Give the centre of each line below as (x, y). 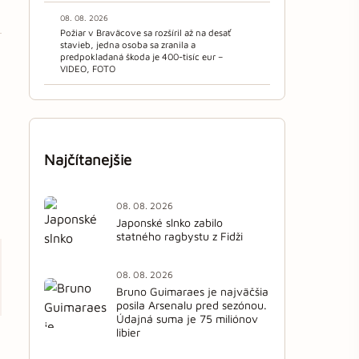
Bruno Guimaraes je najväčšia (192, 291)
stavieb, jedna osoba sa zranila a (128, 45)
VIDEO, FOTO (88, 69)
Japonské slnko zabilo (169, 223)
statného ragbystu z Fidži (179, 236)
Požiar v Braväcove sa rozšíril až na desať (145, 33)
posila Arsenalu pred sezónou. (192, 305)
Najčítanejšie (88, 160)
